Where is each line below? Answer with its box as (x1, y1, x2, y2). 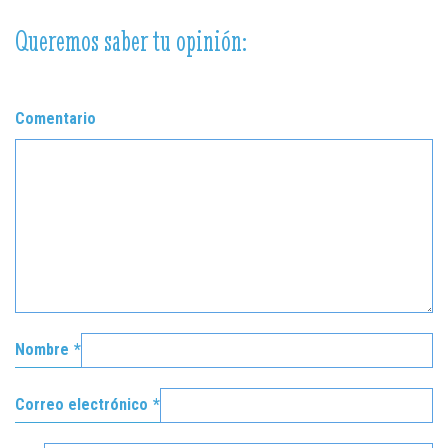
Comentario (15, 108, 96, 128)
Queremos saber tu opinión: (15, 21, 247, 59)
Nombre (15, 340, 69, 359)
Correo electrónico (15, 395, 148, 414)
